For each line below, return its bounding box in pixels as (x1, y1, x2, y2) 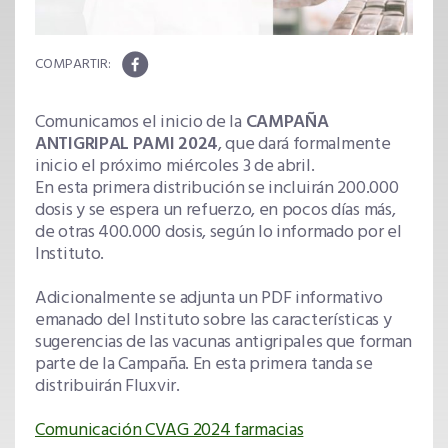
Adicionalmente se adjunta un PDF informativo (35, 284, 383, 314)
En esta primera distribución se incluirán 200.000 (35, 174, 399, 204)
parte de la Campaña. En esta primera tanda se (35, 350, 373, 380)
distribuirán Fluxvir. (35, 372, 180, 402)
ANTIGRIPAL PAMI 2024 (35, 130, 218, 160)
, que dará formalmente (218, 130, 391, 160)
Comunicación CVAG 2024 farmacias (35, 416, 304, 446)
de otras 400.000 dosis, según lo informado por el (35, 218, 402, 248)
